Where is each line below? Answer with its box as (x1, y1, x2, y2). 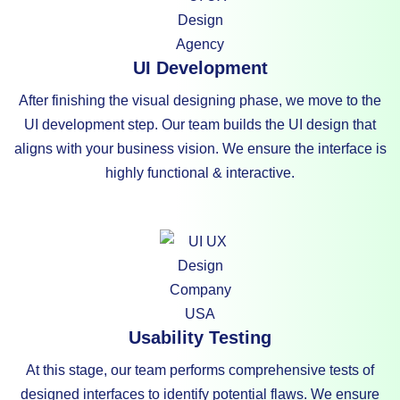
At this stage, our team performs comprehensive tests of (26, 362, 374, 379)
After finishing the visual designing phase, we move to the (19, 93, 381, 109)
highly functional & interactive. (105, 165, 295, 181)
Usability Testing (129, 328, 271, 348)
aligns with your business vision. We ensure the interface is (13, 141, 387, 157)
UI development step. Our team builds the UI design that (24, 117, 376, 133)
